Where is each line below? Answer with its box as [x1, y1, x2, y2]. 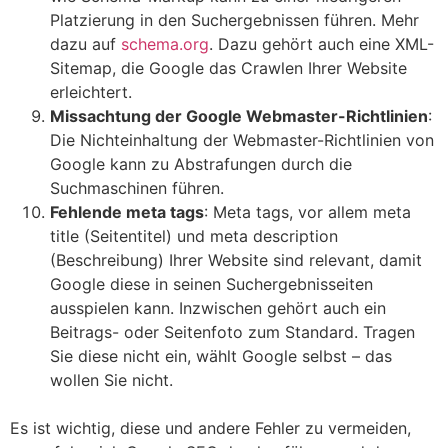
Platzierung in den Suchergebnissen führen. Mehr [50, 10, 419, 31]
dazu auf [50, 34, 121, 55]
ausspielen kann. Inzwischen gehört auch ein [50, 298, 386, 319]
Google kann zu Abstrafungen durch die [50, 154, 352, 175]
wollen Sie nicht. [50, 370, 173, 391]
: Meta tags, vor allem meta [204, 202, 411, 223]
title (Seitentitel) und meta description [50, 226, 338, 247]
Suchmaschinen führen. [50, 178, 224, 199]
